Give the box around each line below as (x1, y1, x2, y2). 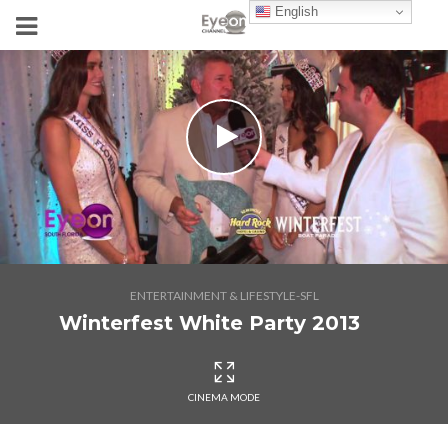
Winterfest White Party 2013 (58, 311, 360, 335)
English (271, 3, 319, 19)
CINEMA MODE (188, 391, 260, 403)
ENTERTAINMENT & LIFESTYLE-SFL (129, 288, 319, 303)
